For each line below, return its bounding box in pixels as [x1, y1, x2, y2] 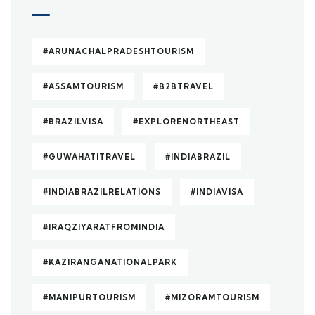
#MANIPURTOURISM [43, 292, 136, 302]
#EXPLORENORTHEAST [133, 117, 240, 127]
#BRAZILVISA [43, 117, 103, 127]
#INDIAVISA [191, 187, 243, 197]
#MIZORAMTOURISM [165, 292, 259, 302]
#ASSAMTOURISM [43, 82, 124, 91]
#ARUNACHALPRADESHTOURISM [43, 46, 194, 56]
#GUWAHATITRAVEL [43, 152, 136, 162]
